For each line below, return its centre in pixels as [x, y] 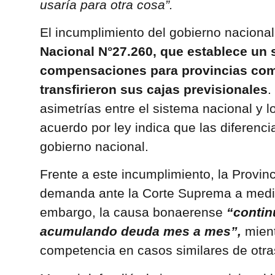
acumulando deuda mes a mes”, [140, 231]
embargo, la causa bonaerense [133, 212]
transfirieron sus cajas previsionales [153, 89]
